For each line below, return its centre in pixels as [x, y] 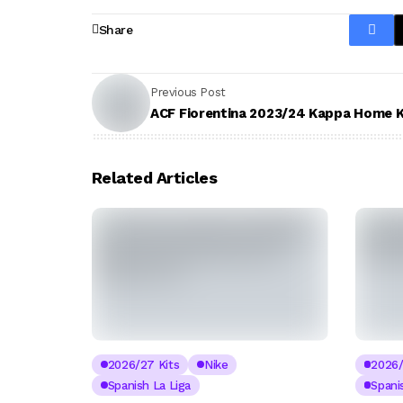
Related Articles [155, 177]
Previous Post [188, 93]
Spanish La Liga [149, 385]
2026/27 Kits [143, 364]
